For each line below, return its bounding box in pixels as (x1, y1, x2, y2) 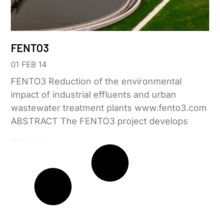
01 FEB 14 (11, 59, 47, 70)
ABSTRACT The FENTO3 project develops (11, 116, 189, 127)
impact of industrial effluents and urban (11, 89, 177, 100)
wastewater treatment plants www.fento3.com (11, 103, 207, 113)
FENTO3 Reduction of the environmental (11, 76, 182, 87)
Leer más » (11, 136, 42, 143)
